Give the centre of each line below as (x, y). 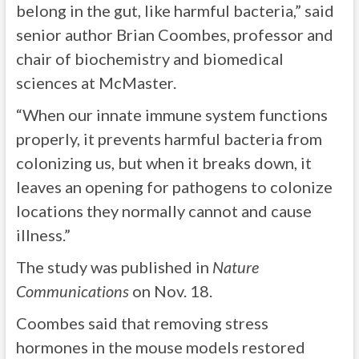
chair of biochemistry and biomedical (149, 58)
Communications (72, 291)
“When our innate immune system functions (171, 115)
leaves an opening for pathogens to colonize (174, 187)
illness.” (43, 235)
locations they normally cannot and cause (163, 211)
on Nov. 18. (170, 291)
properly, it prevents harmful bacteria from (169, 139)
